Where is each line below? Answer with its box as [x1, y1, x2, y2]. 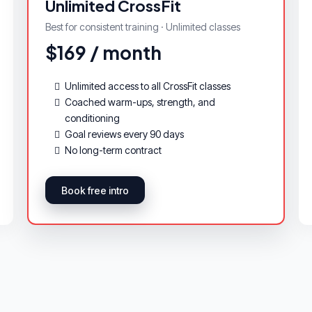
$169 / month [45, 40, 162, 64]
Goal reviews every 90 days [64, 127, 184, 140]
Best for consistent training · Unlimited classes [45, 20, 240, 33]
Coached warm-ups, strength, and [64, 95, 215, 108]
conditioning [64, 111, 120, 124]
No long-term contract [64, 143, 162, 156]
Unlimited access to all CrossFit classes [64, 79, 231, 92]
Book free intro [61, 184, 129, 196]
